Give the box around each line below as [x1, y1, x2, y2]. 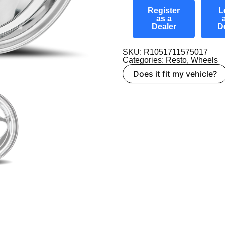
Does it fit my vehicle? [133, 68, 217, 79]
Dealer [151, 22, 176, 31]
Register [148, 6, 180, 15]
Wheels [191, 55, 218, 64]
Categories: [123, 55, 166, 64]
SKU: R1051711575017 [123, 47, 208, 56]
